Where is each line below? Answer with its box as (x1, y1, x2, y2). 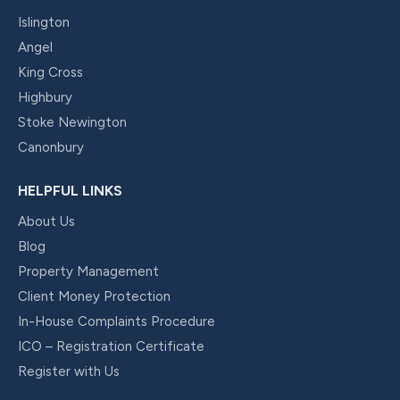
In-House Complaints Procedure (18, 313, 215, 329)
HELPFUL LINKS (18, 182, 122, 199)
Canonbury (18, 139, 84, 155)
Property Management (18, 263, 159, 279)
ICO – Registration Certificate (18, 338, 204, 354)
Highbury (18, 89, 72, 105)
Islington (18, 14, 70, 30)
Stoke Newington (18, 114, 127, 130)
